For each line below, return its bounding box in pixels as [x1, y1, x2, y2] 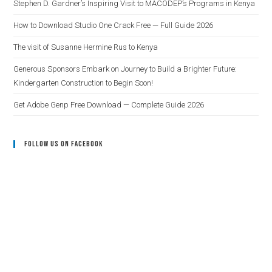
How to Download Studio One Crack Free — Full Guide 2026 [13, 21, 214, 30]
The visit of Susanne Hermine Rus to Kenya [13, 42, 158, 52]
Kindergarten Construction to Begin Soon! [13, 78, 154, 87]
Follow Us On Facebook [24, 139, 104, 149]
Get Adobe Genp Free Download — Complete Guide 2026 [13, 100, 205, 109]
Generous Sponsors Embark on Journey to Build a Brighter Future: [13, 64, 237, 73]
